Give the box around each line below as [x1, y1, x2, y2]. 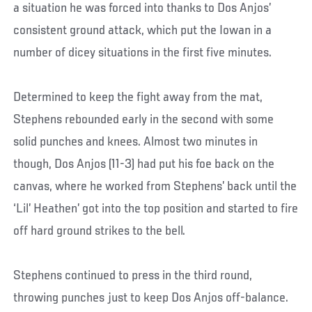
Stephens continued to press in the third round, [13, 268, 253, 283]
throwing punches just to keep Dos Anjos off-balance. [13, 290, 289, 305]
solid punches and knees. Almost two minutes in [13, 134, 258, 149]
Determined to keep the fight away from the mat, [13, 90, 263, 104]
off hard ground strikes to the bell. [13, 224, 186, 238]
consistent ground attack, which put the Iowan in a [13, 23, 272, 38]
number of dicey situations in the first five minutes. [13, 45, 272, 60]
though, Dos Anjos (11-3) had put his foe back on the [13, 157, 275, 171]
